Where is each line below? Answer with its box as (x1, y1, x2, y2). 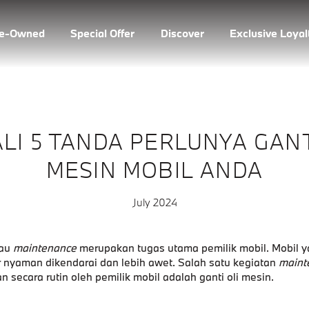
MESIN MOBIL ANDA (46, 156, 263, 183)
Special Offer (70, 26, 135, 40)
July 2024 (132, 195, 177, 209)
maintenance (12, 241, 77, 255)
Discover (160, 26, 204, 40)
